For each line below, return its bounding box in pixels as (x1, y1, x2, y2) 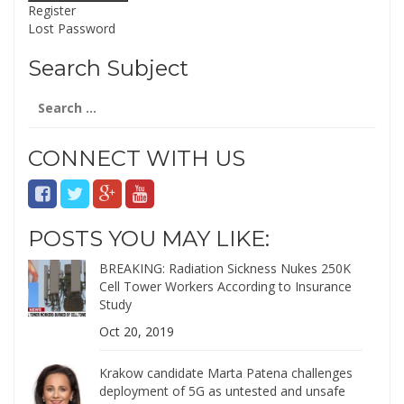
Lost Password (28, 19, 115, 37)
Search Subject (28, 54, 188, 81)
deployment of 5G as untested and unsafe (99, 381, 346, 399)
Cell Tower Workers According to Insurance (99, 277, 353, 295)
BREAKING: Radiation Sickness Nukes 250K (99, 259, 352, 277)
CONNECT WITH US (28, 144, 245, 171)
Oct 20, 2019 (99, 322, 175, 340)
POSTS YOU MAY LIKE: (28, 225, 270, 252)
